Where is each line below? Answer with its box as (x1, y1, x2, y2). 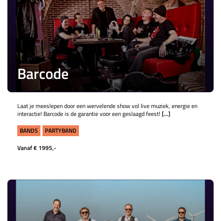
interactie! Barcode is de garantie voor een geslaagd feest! (17, 109, 162, 118)
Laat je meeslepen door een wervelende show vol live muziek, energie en (17, 101, 197, 110)
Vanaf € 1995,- (17, 143, 56, 152)
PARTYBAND (45, 126, 76, 135)
